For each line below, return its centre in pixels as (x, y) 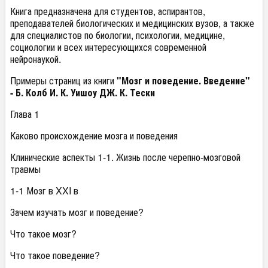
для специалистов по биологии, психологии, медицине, (118, 35)
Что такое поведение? (55, 255)
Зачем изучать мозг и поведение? (77, 212)
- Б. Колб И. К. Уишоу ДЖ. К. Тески (83, 92)
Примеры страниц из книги (63, 80)
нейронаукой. (36, 59)
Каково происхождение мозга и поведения (94, 135)
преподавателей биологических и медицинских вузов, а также (132, 23)
